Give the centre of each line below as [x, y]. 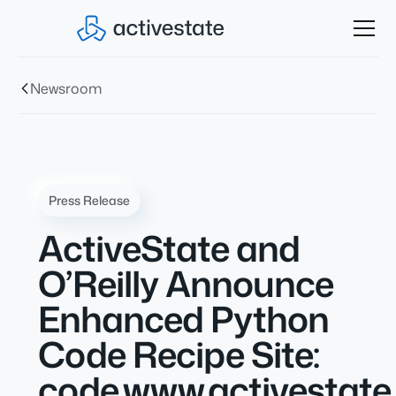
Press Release [89, 200]
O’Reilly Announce [185, 283]
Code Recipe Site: [178, 354]
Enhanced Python [183, 319]
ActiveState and [168, 248]
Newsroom [66, 88]
